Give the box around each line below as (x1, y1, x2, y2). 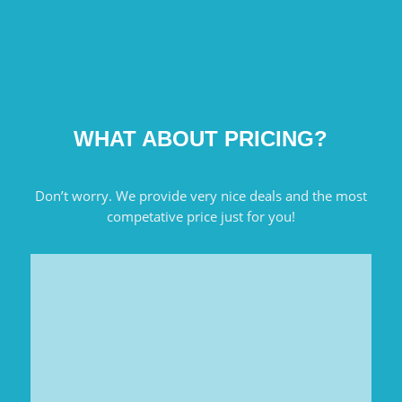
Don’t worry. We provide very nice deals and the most (34, 187, 367, 205)
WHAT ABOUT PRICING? (74, 127, 328, 152)
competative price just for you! (106, 207, 295, 226)
